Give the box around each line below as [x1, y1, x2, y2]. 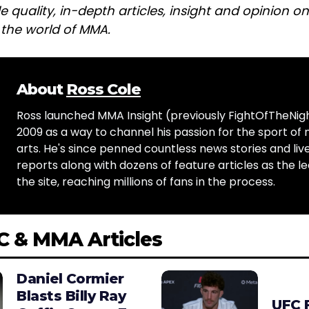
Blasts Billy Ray [17, 288, 126, 305]
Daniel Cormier [17, 270, 123, 288]
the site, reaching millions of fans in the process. [17, 174, 275, 190]
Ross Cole [66, 80, 141, 99]
